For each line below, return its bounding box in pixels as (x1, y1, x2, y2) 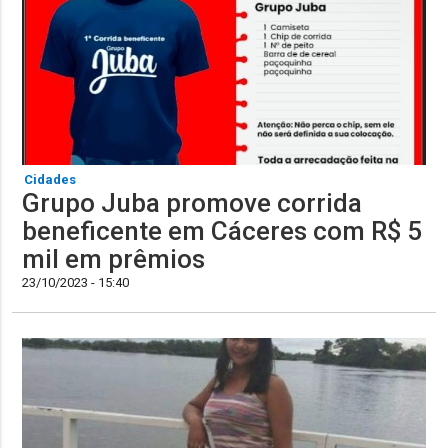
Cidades (24, 172, 77, 188)
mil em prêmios (22, 244, 206, 275)
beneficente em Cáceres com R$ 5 (22, 216, 423, 247)
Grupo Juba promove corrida (22, 188, 363, 219)
